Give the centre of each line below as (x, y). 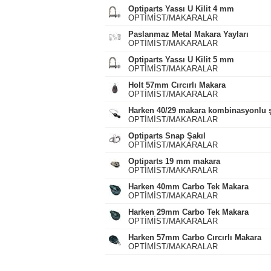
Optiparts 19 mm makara (174, 161)
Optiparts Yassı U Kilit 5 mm (181, 60)
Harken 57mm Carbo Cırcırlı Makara (194, 237)
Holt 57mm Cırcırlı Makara (177, 85)
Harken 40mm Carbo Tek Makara (188, 187)
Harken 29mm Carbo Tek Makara (188, 212)
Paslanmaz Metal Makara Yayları (188, 34)
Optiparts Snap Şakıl (167, 136)
